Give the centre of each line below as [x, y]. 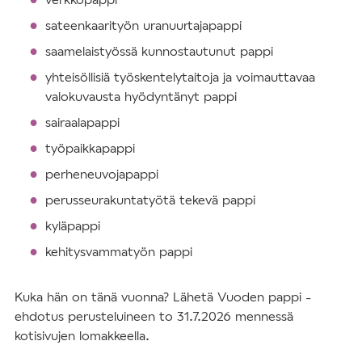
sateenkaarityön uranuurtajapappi [143, 25]
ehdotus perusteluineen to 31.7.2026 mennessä [154, 316]
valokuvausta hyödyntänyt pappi [141, 96]
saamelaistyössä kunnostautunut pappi [159, 51]
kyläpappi [73, 225]
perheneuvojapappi [102, 174]
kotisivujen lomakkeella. [82, 335]
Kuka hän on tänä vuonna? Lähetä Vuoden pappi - [163, 297]
